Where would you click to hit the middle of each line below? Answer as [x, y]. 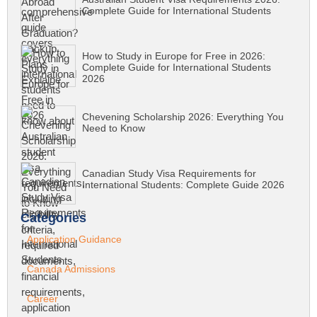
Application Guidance [74, 240]
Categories [53, 218]
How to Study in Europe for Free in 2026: [174, 57]
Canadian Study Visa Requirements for [169, 174]
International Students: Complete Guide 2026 [183, 185]
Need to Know [114, 129]
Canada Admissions [71, 270]
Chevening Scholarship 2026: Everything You [183, 117]
